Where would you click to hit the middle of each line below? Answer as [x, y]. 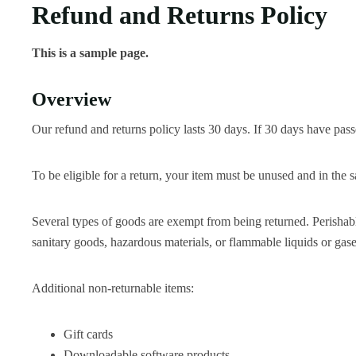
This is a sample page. [90, 53]
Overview [72, 99]
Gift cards [88, 335]
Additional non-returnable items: [113, 288]
